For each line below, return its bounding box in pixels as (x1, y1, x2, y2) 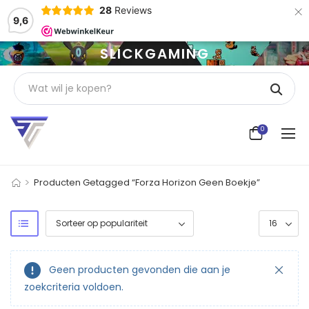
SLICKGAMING (99, 43, 210, 63)
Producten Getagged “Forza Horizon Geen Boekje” (33, 175, 260, 189)
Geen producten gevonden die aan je (49, 262, 230, 277)
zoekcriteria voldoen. (24, 279, 123, 294)
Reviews (114, 4, 152, 16)
